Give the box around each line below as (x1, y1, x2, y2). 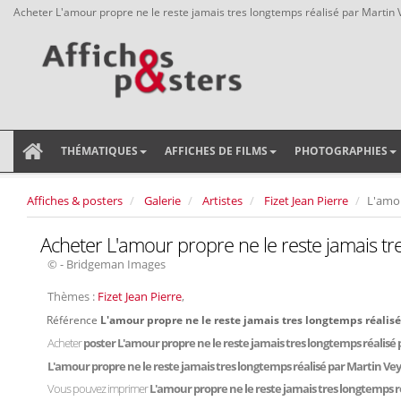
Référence (47, 312, 100, 327)
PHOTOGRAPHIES (294, 143, 388, 158)
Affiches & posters (27, 192, 123, 209)
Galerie (144, 192, 181, 209)
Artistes (202, 192, 243, 209)
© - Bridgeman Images (47, 256, 166, 272)
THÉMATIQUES (61, 143, 138, 158)
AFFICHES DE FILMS (165, 143, 268, 158)
